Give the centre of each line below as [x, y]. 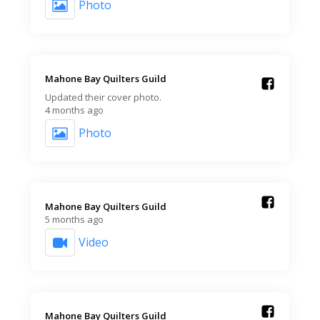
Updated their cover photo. [103, 97]
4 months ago [74, 110]
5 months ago [74, 219]
